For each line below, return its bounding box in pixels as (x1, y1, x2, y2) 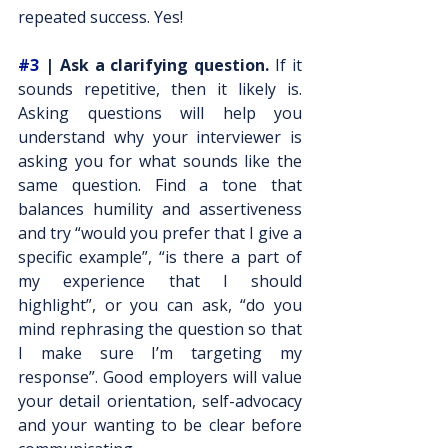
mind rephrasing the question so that (18, 318, 302, 340)
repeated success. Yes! (18, 6, 183, 28)
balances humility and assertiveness (18, 198, 302, 220)
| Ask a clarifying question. (39, 54, 276, 76)
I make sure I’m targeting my (18, 342, 302, 364)
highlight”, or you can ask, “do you (18, 294, 302, 316)
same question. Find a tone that (18, 174, 302, 196)
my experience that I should (18, 270, 302, 292)
